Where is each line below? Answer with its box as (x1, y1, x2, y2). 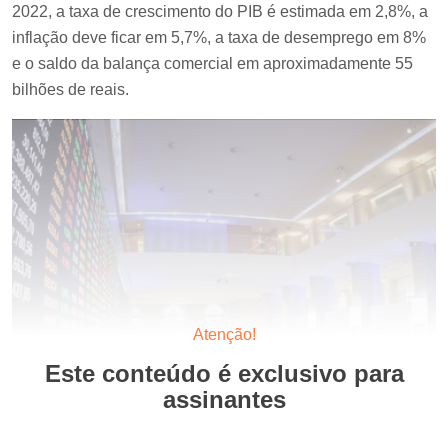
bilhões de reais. (12, 81, 129, 99)
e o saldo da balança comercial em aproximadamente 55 (12, 55, 413, 73)
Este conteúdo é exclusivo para (44, 360, 404, 388)
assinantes (162, 386, 286, 414)
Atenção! (192, 326, 256, 344)
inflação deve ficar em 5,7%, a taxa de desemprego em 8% (12, 29, 426, 47)
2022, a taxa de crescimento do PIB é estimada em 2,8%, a (12, 3, 428, 21)
